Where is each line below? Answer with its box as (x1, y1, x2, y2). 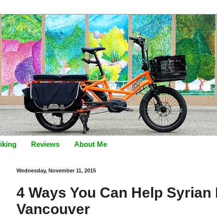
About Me (74, 140, 107, 148)
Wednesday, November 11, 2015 (16, 168, 96, 173)
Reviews (31, 140, 60, 148)
